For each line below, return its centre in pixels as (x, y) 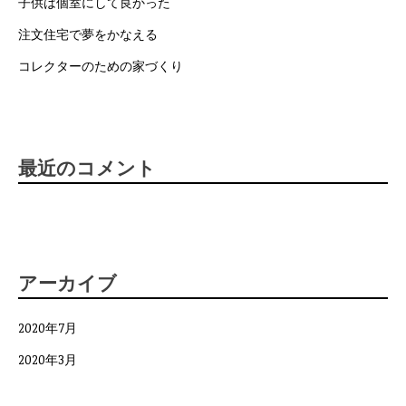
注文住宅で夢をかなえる (88, 34)
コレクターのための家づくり (101, 66)
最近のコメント (87, 167)
